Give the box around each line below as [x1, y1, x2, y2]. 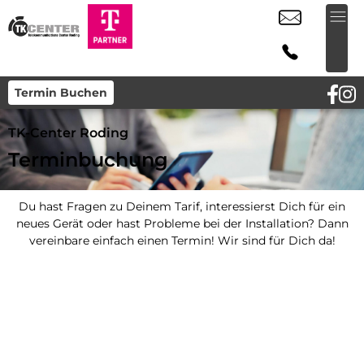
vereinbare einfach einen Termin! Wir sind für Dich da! [28, 233, 336, 248]
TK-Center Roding [8, 125, 128, 141]
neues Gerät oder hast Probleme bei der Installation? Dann [15, 216, 349, 231]
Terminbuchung [8, 148, 168, 171]
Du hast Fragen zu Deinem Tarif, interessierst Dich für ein [19, 199, 345, 214]
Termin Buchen [15, 85, 107, 100]
